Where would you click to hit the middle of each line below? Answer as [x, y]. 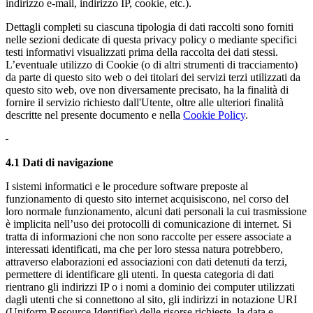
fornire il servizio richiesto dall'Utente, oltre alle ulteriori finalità [145, 102]
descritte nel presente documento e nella [94, 115]
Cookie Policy [214, 115]
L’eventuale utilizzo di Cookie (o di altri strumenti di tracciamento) [152, 64]
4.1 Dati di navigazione [59, 162]
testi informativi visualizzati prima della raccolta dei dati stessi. [142, 52]
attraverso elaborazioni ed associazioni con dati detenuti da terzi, [146, 261]
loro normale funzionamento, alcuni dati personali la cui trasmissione [156, 211]
